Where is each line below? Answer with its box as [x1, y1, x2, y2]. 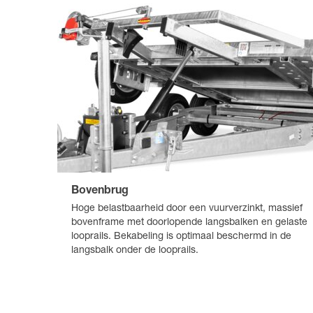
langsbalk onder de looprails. [71, 246, 198, 256]
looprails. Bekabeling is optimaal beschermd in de [71, 232, 291, 242]
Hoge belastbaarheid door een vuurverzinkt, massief [71, 204, 303, 214]
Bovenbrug [71, 186, 129, 198]
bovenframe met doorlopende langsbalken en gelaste [71, 218, 307, 228]
